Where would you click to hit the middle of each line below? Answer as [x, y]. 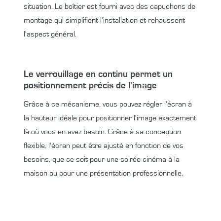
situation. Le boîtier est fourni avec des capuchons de [110, 6]
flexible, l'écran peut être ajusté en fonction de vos [104, 145]
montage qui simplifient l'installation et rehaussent [104, 20]
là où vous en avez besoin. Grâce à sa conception [102, 131]
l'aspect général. [50, 34]
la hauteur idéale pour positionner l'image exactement [110, 118]
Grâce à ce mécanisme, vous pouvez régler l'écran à [108, 104]
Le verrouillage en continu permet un [98, 74]
